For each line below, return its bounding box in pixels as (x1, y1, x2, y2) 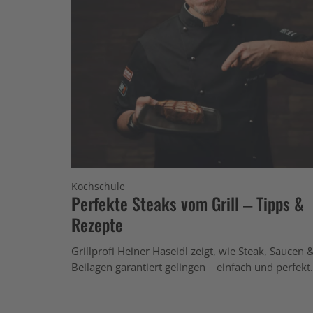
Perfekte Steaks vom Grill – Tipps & (71, 190, 304, 216)
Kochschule (71, 179, 125, 193)
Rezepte (71, 211, 123, 237)
